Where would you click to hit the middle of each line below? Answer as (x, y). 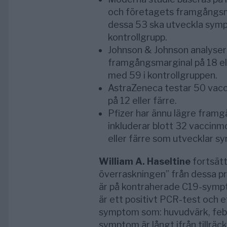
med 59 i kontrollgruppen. (162, 75)
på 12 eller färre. (142, 100)
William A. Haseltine (144, 161)
